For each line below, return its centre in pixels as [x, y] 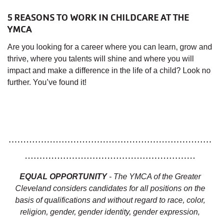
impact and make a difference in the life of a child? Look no [109, 71]
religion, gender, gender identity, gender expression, [110, 212]
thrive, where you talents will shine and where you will [101, 59]
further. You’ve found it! [47, 82]
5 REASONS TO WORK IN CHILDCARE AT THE [98, 18]
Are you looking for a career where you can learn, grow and [110, 47]
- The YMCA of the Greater [154, 177]
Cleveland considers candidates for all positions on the [110, 189]
